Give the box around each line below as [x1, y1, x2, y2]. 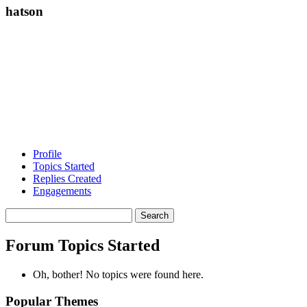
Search [5, 208, 34, 220]
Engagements [33, 185, 91, 197]
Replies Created [33, 173, 101, 185]
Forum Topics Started [5, 236, 160, 255]
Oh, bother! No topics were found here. [33, 269, 204, 281]
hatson [5, 3, 43, 19]
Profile [33, 148, 62, 160]
